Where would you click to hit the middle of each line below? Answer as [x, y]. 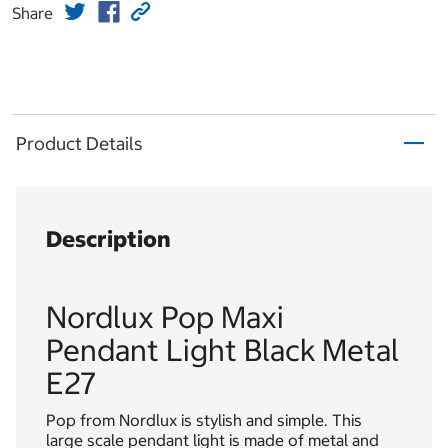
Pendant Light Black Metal [222, 350]
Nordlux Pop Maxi [165, 317]
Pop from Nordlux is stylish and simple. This [204, 420]
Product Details [79, 143]
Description [108, 239]
